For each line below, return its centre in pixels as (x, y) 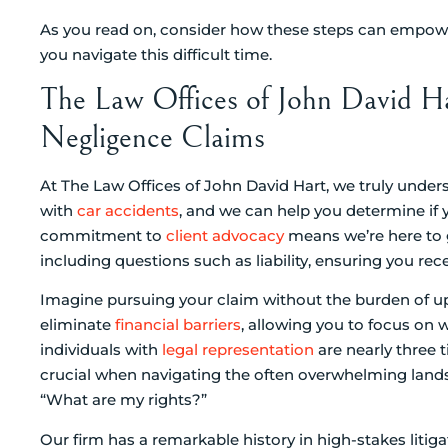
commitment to (103, 235)
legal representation (238, 350)
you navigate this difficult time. (156, 54)
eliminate (77, 325)
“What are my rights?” (123, 400)
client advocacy (225, 235)
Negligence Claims (152, 137)
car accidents (128, 210)
